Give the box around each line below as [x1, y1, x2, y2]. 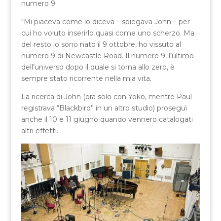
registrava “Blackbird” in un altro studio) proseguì [21, 103, 187, 112]
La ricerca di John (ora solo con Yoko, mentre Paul [21, 92, 192, 101]
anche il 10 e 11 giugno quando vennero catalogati [21, 114, 193, 124]
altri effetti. [21, 126, 58, 135]
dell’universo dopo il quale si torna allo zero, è [21, 62, 175, 72]
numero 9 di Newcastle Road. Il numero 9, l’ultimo [21, 51, 194, 60]
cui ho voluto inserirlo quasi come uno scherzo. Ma [21, 28, 194, 37]
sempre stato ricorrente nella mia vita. [21, 74, 151, 83]
